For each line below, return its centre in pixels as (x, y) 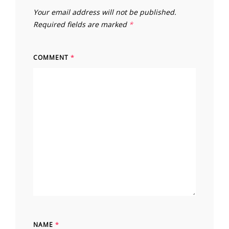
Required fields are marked (81, 25)
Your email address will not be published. (105, 12)
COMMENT (52, 58)
